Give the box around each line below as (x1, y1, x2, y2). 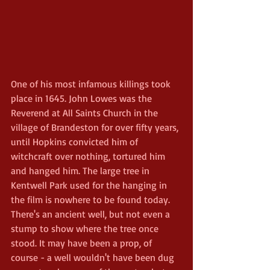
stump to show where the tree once (11, 222, 161, 234)
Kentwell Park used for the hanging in (11, 178, 169, 191)
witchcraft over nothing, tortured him (11, 149, 168, 162)
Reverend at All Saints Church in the (11, 106, 160, 119)
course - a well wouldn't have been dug (11, 251, 177, 263)
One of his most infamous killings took (11, 77, 173, 90)
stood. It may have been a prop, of (11, 236, 154, 249)
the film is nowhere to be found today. (11, 193, 172, 206)
